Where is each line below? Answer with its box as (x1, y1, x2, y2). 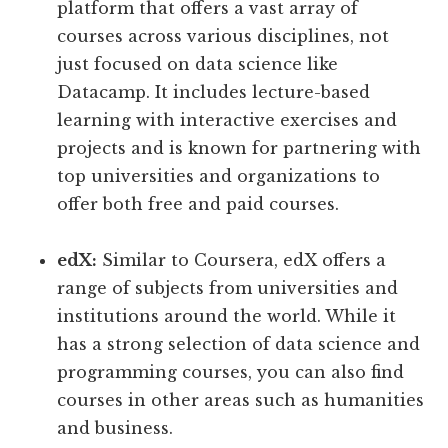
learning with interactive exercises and (57, 110, 398, 131)
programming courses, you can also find (57, 362, 405, 383)
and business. (57, 418, 174, 439)
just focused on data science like (57, 54, 339, 75)
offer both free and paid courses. (57, 194, 340, 215)
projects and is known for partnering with (57, 138, 422, 159)
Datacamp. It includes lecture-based (57, 82, 371, 103)
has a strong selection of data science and (57, 334, 421, 355)
